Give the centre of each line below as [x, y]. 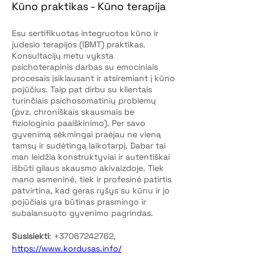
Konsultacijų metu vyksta [64, 56]
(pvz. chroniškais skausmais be [74, 112]
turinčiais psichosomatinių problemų [85, 101]
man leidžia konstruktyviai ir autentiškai [92, 157]
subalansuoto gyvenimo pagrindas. [84, 213]
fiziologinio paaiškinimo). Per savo [80, 123]
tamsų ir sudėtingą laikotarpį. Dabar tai [90, 146]
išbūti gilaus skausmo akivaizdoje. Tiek [89, 168]
